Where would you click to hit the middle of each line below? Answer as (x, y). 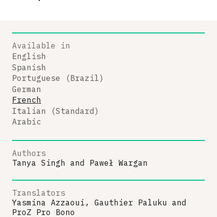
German (27, 89)
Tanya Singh (39, 163)
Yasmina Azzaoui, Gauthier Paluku (90, 202)
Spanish (29, 67)
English (29, 56)
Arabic (27, 122)
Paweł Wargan (119, 163)
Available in (41, 45)
